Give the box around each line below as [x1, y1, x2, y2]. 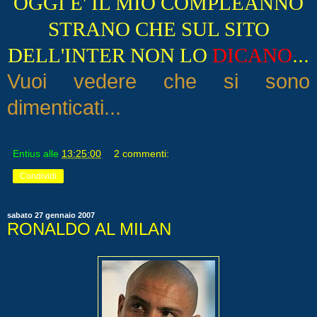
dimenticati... [7, 96, 121, 120]
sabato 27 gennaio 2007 [7, 211, 95, 220]
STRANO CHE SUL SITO [47, 18, 270, 41]
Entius [13, 148, 40, 160]
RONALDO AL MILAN [7, 219, 171, 239]
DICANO [212, 45, 292, 67]
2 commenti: [114, 148, 170, 160]
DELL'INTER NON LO [8, 45, 212, 67]
